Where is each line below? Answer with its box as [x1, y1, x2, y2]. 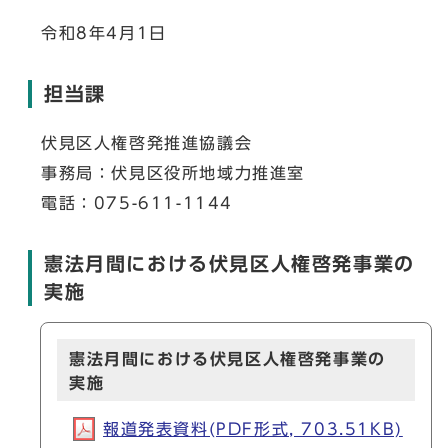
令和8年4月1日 [41, 25, 167, 41]
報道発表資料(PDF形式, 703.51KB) [103, 421, 403, 437]
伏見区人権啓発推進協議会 [41, 135, 270, 151]
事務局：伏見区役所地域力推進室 [41, 165, 323, 181]
